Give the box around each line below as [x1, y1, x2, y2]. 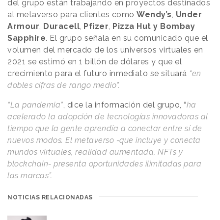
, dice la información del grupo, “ [63, 100, 187, 110]
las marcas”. [7, 171, 52, 181]
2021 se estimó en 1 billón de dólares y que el [7, 57, 182, 67]
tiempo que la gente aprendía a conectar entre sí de [7, 124, 202, 134]
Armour [7, 22, 39, 31]
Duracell [43, 22, 80, 31]
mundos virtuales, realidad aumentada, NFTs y [7, 147, 183, 157]
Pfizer [83, 22, 109, 31]
